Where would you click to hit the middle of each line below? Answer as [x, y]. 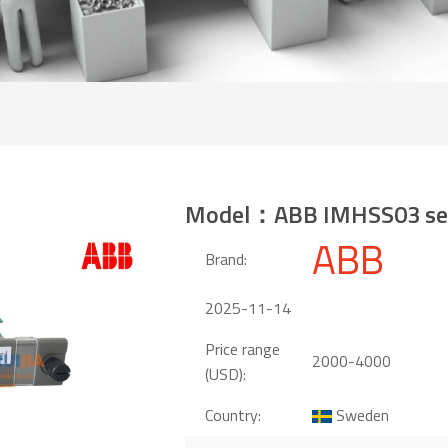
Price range [242, 348]
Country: [232, 414]
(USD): [225, 373]
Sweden [360, 414]
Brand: [225, 259]
